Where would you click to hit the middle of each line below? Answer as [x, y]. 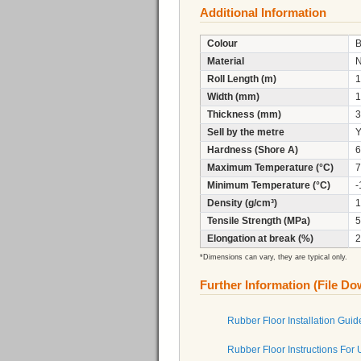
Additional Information [263, 13]
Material [226, 62]
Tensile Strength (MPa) [259, 221]
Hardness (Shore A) [253, 150]
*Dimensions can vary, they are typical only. [274, 257]
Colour [222, 44]
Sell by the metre [246, 133]
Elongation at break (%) [260, 239]
